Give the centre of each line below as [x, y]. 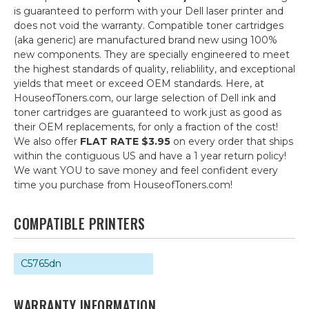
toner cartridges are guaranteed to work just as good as [148, 112]
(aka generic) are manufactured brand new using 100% [146, 40]
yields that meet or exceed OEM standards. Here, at [139, 83]
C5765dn [41, 263]
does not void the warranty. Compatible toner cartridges [149, 26]
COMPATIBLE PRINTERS [80, 223]
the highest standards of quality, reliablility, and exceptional [154, 69]
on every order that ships [232, 141]
